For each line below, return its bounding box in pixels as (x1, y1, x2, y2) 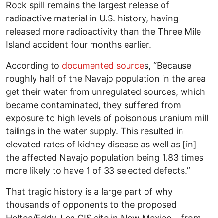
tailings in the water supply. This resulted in (6, 126, 183, 137)
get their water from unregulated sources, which (6, 87, 205, 97)
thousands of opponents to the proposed (6, 200, 177, 210)
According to (6, 60, 62, 71)
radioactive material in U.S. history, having (6, 13, 179, 24)
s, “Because (144, 60, 191, 71)
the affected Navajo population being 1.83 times (6, 152, 203, 163)
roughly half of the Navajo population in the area (6, 73, 206, 84)
